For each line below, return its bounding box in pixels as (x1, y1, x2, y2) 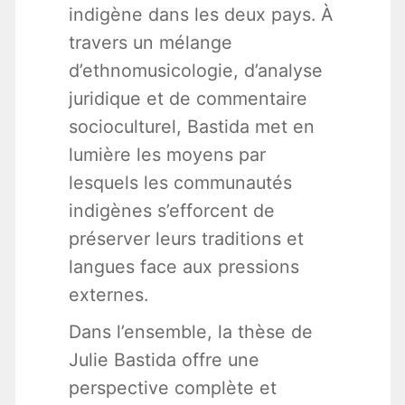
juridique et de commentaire (68, 88, 307, 110)
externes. (68, 284, 148, 306)
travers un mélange (68, 32, 232, 54)
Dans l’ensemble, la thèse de (68, 321, 313, 344)
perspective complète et (68, 377, 277, 400)
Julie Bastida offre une (68, 349, 259, 372)
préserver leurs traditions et (68, 228, 304, 250)
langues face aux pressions (68, 256, 299, 278)
